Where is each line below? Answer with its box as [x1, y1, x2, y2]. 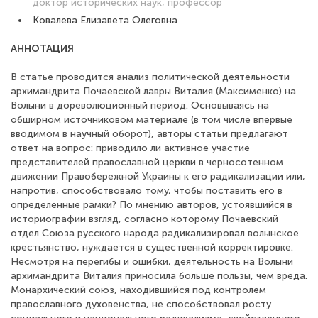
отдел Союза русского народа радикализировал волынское [11, 227, 299, 239]
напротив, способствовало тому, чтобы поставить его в [11, 185, 283, 197]
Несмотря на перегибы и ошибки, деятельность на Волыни [11, 256, 293, 268]
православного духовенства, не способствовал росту [11, 298, 271, 310]
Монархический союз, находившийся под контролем [11, 284, 266, 296]
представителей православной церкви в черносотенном [11, 156, 283, 168]
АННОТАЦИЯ [11, 43, 74, 55]
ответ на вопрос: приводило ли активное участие [11, 142, 250, 154]
